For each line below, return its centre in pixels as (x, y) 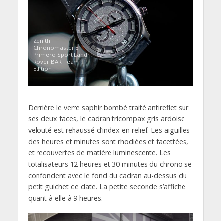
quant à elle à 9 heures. (65, 198)
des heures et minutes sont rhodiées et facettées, (108, 142)
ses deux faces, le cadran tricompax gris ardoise (106, 119)
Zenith (41, 41)
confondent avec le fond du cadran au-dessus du (107, 176)
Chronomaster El (56, 48)
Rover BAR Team (56, 62)
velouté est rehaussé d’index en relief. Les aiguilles (109, 130)
